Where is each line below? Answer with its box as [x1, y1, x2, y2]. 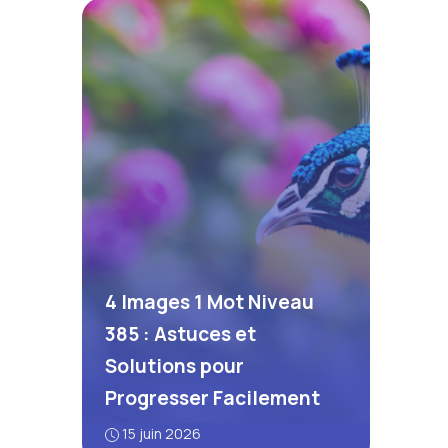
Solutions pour [104, 352, 244, 379]
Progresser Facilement [104, 384, 320, 411]
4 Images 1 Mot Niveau [104, 288, 314, 315]
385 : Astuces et [104, 320, 256, 347]
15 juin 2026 [121, 423, 201, 443]
